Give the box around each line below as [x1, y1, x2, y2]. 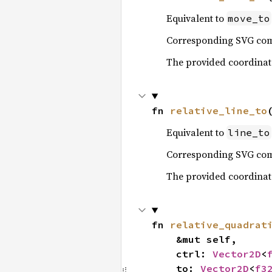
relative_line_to [169, 104, 267, 117]
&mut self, [151, 233, 176, 245]
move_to [227, 12, 270, 24]
